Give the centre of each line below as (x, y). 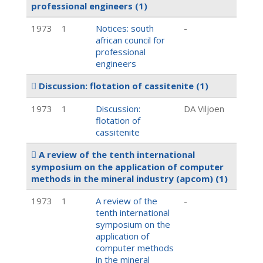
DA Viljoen (204, 109)
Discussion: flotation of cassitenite (116, 86)
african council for (130, 40)
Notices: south (125, 28)
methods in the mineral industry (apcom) (123, 178)
